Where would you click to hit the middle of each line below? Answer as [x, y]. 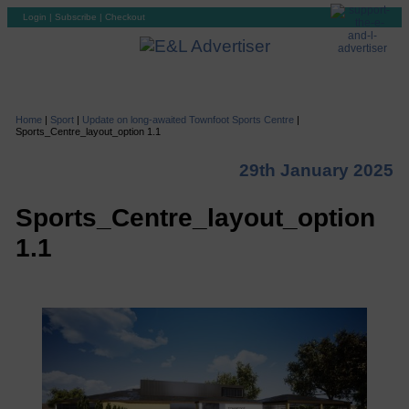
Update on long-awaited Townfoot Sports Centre [188, 120]
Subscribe [76, 17]
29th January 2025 [317, 170]
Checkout [125, 17]
